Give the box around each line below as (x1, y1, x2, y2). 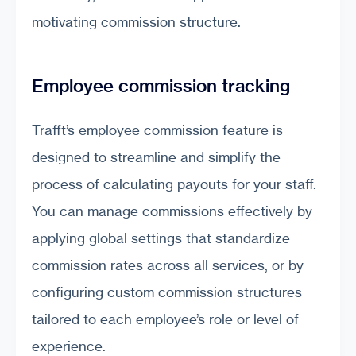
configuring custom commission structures (32, 283, 302, 300)
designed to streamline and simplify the (32, 148, 281, 165)
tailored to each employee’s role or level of (32, 310, 299, 327)
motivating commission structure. (32, 13, 241, 30)
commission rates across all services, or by (32, 256, 304, 273)
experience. (32, 337, 106, 354)
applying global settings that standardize (32, 229, 290, 246)
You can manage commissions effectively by (32, 202, 312, 219)
